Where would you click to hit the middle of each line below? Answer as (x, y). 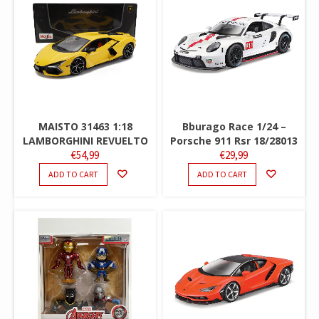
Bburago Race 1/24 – (234, 126)
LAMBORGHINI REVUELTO (85, 140)
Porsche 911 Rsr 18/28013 (234, 140)
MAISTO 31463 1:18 (85, 126)
